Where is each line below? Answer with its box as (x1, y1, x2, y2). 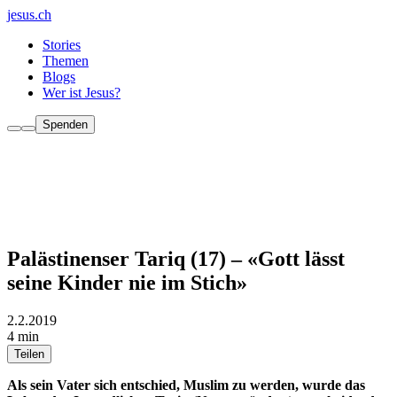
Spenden (43, 118, 88, 131)
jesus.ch (7, 7, 51, 22)
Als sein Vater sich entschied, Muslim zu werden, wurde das (7, 377, 365, 393)
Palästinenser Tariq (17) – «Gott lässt (7, 246, 345, 270)
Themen (43, 53, 89, 68)
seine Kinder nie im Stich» (7, 270, 247, 294)
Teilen (14, 346, 44, 361)
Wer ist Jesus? (43, 85, 121, 100)
